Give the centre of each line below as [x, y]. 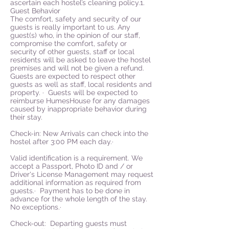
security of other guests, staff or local [72, 52]
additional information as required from [76, 182]
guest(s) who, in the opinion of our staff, [75, 35]
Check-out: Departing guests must [68, 223]
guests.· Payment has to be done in [70, 191]
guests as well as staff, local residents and [81, 84]
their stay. [26, 117]
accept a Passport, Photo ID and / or [72, 166]
